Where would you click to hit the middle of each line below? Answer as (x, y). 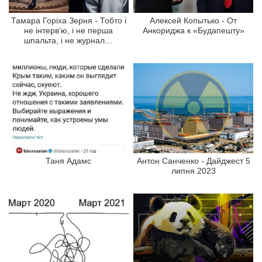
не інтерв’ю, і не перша (69, 30)
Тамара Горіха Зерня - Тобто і (68, 20)
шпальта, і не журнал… (69, 40)
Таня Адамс (69, 161)
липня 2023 (193, 170)
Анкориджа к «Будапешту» (193, 30)
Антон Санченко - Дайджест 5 (193, 161)
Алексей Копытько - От (194, 20)
